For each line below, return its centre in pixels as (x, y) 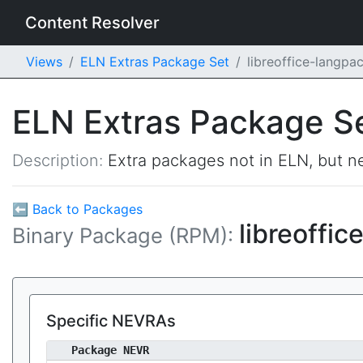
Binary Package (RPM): (126, 235)
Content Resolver (92, 23)
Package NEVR (110, 350)
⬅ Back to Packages (77, 209)
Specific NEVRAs (111, 321)
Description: (60, 160)
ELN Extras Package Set (155, 62)
